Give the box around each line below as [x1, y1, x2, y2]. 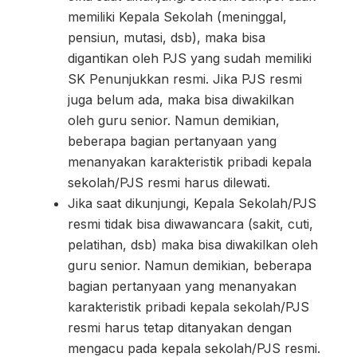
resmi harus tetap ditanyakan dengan [68, 319, 292, 335]
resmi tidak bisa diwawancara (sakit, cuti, [68, 215, 313, 232]
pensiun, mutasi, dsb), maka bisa [68, 29, 265, 45]
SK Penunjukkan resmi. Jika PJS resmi [68, 70, 302, 87]
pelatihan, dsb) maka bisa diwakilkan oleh [68, 236, 318, 253]
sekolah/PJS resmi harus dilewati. [68, 174, 270, 190]
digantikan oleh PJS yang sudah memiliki [68, 49, 312, 66]
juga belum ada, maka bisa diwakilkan [68, 91, 294, 108]
